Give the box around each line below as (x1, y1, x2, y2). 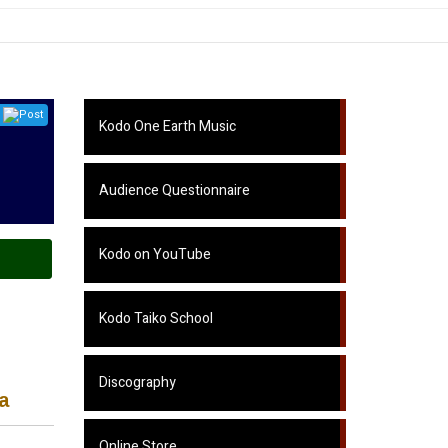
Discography (98, 372, 176, 393)
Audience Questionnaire (98, 180, 250, 201)
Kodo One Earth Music (98, 116, 236, 137)
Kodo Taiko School (98, 308, 213, 329)
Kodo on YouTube (98, 244, 211, 265)
